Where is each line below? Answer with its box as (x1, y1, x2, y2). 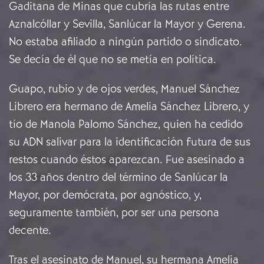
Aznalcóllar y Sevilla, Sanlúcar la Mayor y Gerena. (9, 16, 246, 32)
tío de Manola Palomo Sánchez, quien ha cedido (9, 117, 243, 132)
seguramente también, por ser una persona (9, 205, 219, 220)
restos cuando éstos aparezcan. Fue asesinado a (9, 152, 245, 167)
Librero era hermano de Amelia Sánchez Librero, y (9, 99, 249, 114)
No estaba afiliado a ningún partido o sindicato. (9, 34, 242, 49)
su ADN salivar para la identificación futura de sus (9, 134, 250, 150)
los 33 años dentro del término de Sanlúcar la (9, 170, 228, 185)
